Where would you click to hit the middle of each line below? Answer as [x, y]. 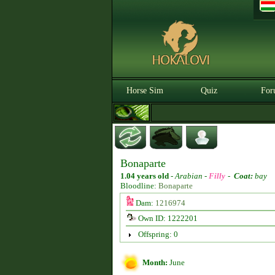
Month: [155, 262]
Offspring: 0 [158, 234]
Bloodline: [139, 186]
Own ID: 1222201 [167, 218]
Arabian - [192, 176]
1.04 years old [145, 176]
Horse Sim [145, 91]
